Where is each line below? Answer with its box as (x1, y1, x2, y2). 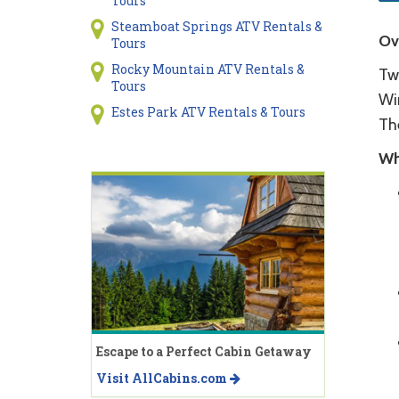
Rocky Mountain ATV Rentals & (110, 61, 305, 77)
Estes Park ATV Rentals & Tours (110, 103, 305, 120)
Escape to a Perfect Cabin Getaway (96, 342, 312, 360)
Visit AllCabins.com (96, 369, 230, 387)
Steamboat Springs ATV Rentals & (110, 18, 322, 35)
